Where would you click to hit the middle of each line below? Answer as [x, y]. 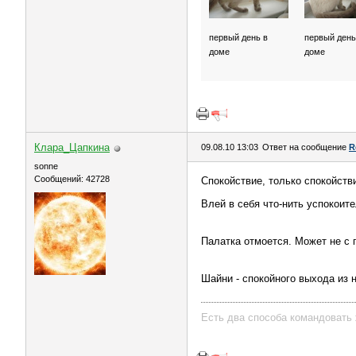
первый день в [238, 37]
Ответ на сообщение [306, 147]
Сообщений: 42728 [72, 179]
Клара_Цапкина [72, 147]
